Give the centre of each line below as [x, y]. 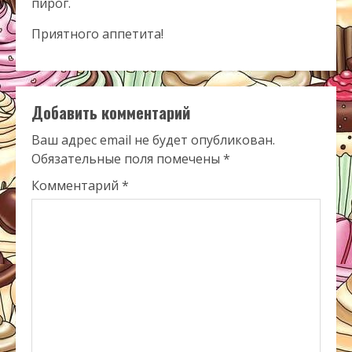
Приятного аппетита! [97, 34]
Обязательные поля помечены [127, 159]
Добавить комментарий [111, 112]
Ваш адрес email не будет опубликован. [153, 140]
